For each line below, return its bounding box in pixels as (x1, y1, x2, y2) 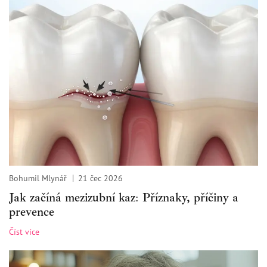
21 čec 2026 (78, 173, 123, 184)
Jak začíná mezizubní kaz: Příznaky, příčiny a (9, 190, 238, 206)
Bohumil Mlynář (9, 173, 67, 184)
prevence (9, 204, 54, 220)
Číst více (9, 226, 39, 238)
